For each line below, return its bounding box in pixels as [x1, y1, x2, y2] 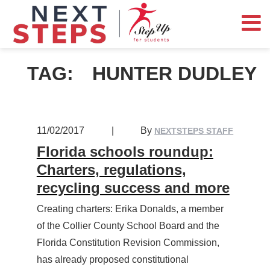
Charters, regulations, [36, 162, 186, 178]
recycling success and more [36, 180, 230, 196]
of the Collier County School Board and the [36, 221, 219, 231]
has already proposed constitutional [36, 254, 189, 265]
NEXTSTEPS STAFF [154, 126, 234, 136]
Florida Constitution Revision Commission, [36, 237, 219, 248]
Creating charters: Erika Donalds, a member [36, 204, 224, 215]
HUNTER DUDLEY [92, 63, 257, 84]
